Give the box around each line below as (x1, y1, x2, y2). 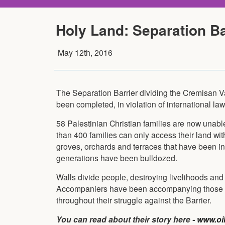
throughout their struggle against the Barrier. (56, 194, 211, 205)
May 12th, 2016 (58, 46, 113, 58)
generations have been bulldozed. (56, 152, 177, 163)
